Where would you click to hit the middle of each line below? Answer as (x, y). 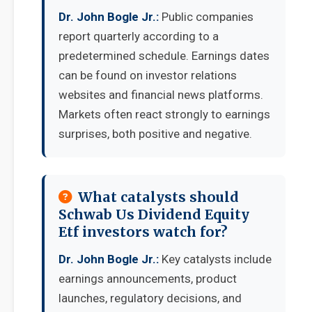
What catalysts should (158, 197)
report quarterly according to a (139, 36)
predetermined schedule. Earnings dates (164, 56)
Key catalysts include (215, 259)
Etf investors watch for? (143, 232)
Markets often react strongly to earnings (164, 114)
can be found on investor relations (148, 75)
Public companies (206, 17)
